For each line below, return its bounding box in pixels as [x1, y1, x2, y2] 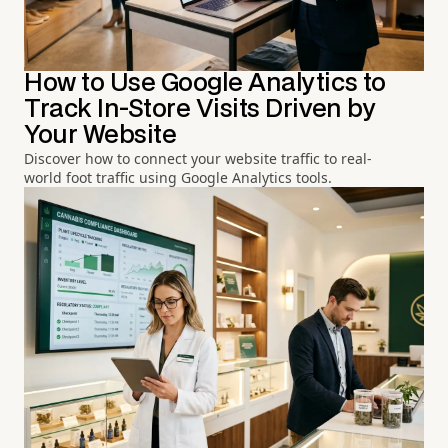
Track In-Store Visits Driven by [24, 98, 376, 122]
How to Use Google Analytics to [24, 72, 386, 96]
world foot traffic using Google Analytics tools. [24, 168, 332, 188]
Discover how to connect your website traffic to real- [24, 149, 372, 169]
